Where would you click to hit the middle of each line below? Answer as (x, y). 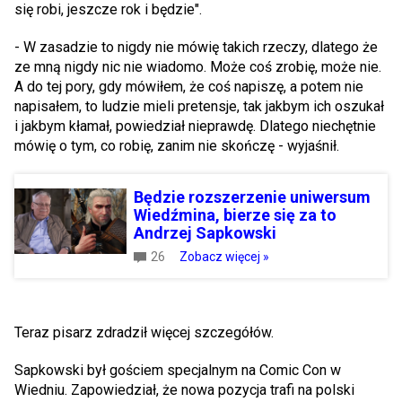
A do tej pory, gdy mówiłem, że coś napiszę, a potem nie (189, 87)
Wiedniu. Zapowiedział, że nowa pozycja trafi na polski (184, 390)
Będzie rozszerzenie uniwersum (252, 197)
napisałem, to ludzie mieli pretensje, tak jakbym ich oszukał (199, 106)
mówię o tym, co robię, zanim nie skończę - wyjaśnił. (177, 146)
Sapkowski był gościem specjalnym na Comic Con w (178, 370)
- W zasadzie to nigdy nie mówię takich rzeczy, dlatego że (196, 47)
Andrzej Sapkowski (205, 233)
